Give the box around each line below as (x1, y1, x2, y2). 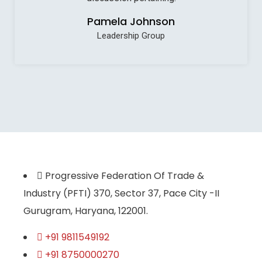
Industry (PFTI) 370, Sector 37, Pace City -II (23, 186, 219, 200)
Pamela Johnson (87, 13, 175, 29)
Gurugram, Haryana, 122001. (23, 204, 148, 218)
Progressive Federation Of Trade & (45, 168, 204, 182)
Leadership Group (97, 30, 165, 41)
